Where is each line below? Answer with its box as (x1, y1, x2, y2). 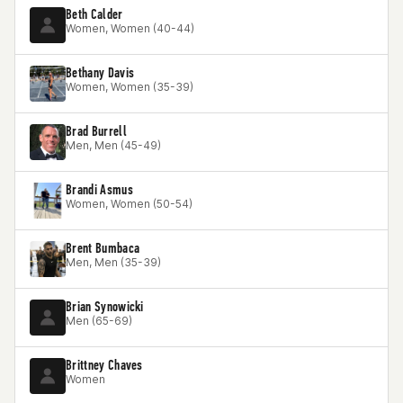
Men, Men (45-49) (66, 139, 161, 152)
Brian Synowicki (66, 298, 144, 315)
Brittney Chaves (66, 356, 143, 373)
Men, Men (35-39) (66, 255, 161, 269)
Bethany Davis (66, 64, 135, 81)
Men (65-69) (66, 314, 132, 327)
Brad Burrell (66, 122, 127, 139)
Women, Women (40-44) (66, 22, 194, 35)
